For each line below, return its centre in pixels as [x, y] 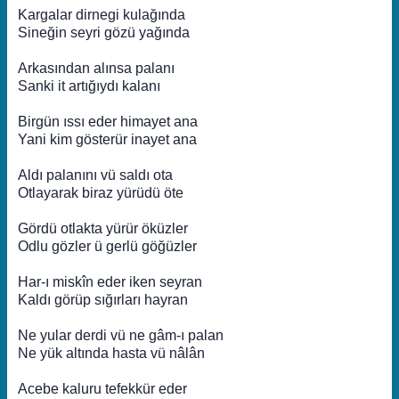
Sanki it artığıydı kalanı [89, 86]
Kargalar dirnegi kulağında [102, 15]
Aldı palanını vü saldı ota [95, 175]
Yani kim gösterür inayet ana [107, 139]
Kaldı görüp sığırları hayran [103, 300]
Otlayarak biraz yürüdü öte [101, 193]
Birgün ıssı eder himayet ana [108, 122]
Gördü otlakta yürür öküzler [103, 228]
